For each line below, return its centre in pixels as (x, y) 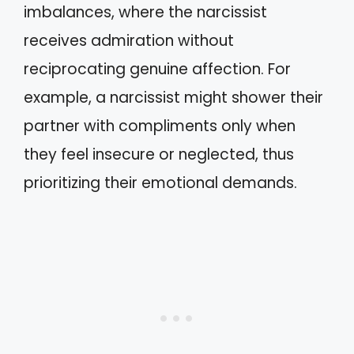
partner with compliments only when (160, 126)
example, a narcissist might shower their (173, 97)
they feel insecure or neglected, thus (159, 154)
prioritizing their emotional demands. (160, 183)
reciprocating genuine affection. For (157, 69)
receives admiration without (129, 40)
